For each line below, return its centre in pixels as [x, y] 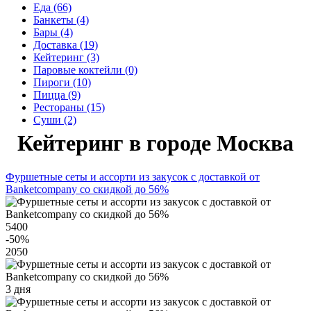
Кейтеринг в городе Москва [155, 143]
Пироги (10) [62, 82]
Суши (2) [55, 120]
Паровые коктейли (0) [85, 70]
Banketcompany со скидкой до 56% [87, 190]
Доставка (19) [66, 45]
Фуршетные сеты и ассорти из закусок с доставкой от [133, 177]
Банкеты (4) [61, 20]
